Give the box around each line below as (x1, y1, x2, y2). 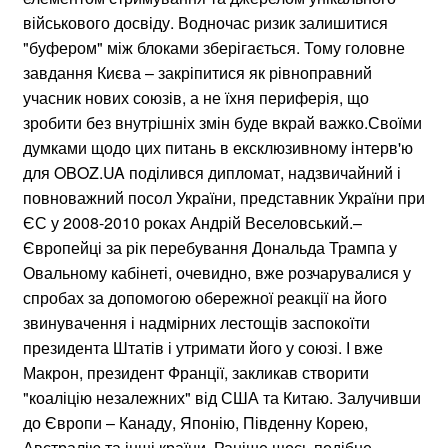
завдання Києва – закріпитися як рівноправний (23, 60, 372, 84)
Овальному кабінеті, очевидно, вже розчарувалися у (23, 260, 411, 284)
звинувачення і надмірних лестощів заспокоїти (23, 310, 370, 334)
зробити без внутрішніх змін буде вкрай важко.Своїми (23, 110, 422, 134)
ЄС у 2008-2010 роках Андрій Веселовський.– (23, 210, 362, 234)
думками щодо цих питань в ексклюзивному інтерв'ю (23, 135, 413, 159)
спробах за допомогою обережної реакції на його (23, 285, 387, 309)
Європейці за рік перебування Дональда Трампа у (23, 235, 397, 259)
